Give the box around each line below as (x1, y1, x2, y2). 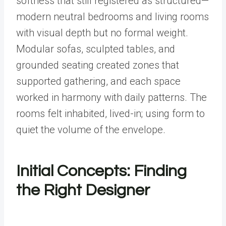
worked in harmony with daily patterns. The (16, 91, 207, 103)
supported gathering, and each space (16, 75, 181, 87)
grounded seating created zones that (16, 59, 179, 71)
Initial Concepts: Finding (16, 163, 187, 180)
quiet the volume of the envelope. (16, 124, 165, 136)
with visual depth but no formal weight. (16, 27, 188, 39)
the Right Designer (16, 182, 150, 199)
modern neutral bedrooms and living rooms (16, 11, 209, 23)
